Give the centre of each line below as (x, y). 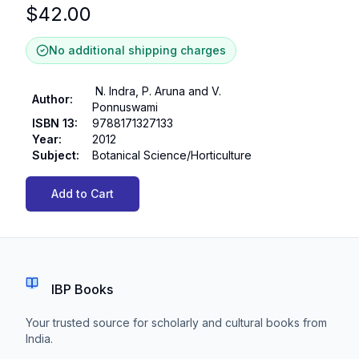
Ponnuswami (125, 107)
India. (39, 339)
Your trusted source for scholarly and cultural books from (176, 323)
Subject (54, 155)
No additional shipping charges (137, 50)
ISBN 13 (53, 123)
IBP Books (82, 289)
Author (51, 99)
